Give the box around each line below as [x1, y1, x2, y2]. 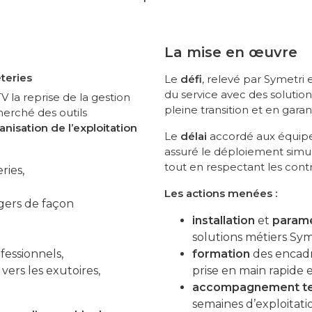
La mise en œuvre [164, 43, 297, 61]
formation [192, 247, 250, 260]
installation [192, 213, 255, 227]
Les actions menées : [164, 186, 277, 200]
